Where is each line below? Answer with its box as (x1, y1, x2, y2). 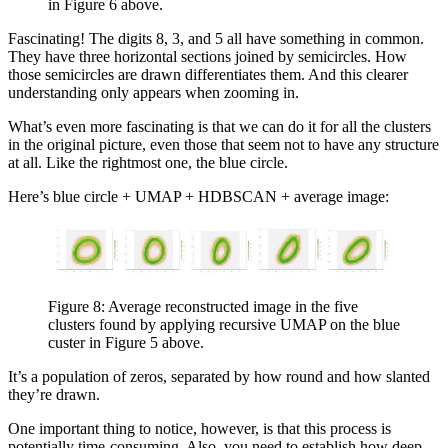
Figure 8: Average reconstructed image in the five (48, 298, 358, 316)
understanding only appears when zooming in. (8, 83, 299, 101)
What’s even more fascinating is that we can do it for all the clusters (8, 117, 431, 135)
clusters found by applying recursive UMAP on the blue (48, 316, 400, 334)
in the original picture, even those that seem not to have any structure (8, 135, 439, 153)
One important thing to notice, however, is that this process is (8, 420, 391, 438)
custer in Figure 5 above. (48, 334, 204, 352)
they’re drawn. (8, 386, 100, 404)
